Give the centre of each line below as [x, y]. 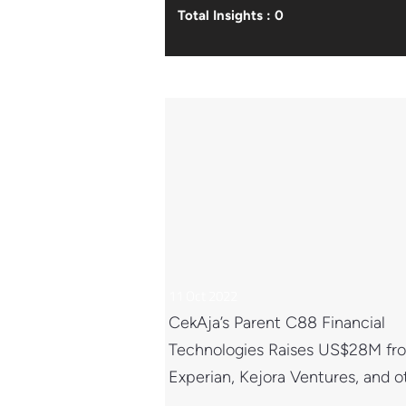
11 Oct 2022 [203, 296]
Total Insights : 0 [231, 15]
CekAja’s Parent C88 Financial [277, 323]
